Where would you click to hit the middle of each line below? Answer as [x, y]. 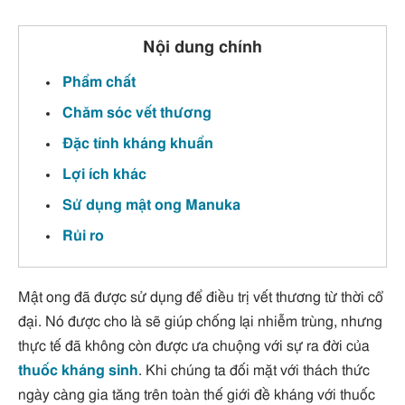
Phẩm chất [99, 83]
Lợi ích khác [104, 175]
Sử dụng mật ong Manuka [151, 206]
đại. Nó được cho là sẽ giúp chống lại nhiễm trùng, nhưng [200, 322]
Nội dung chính [202, 48]
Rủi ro [83, 236]
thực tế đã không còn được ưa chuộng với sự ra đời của [194, 347]
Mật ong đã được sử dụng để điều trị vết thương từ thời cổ [201, 298]
